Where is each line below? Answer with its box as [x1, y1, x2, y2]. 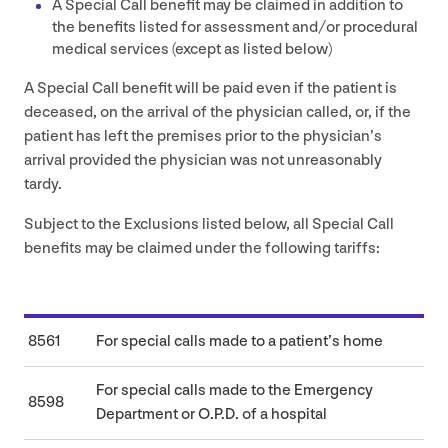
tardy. [24, 174, 65, 194]
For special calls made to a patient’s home [96, 331, 383, 351]
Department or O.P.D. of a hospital [96, 404, 327, 424]
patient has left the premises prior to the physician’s [24, 126, 382, 146]
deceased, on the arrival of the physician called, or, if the [24, 102, 411, 122]
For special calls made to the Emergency [96, 380, 373, 400]
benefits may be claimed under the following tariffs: [24, 238, 380, 258]
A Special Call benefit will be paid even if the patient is [24, 78, 397, 98]
